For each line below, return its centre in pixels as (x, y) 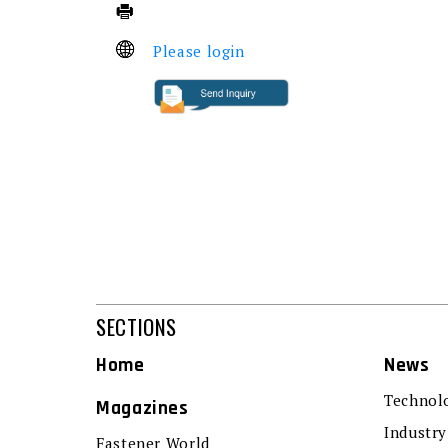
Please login (199, 50)
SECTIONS (137, 326)
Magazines (142, 408)
